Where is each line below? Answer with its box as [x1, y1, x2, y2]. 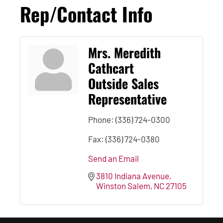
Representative [88, 89, 167, 109]
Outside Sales [88, 74, 159, 93]
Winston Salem [96, 181, 150, 191]
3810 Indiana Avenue [96, 171, 169, 181]
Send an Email [88, 153, 139, 163]
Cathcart [88, 58, 134, 78]
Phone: [88, 114, 114, 124]
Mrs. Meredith [88, 43, 161, 62]
